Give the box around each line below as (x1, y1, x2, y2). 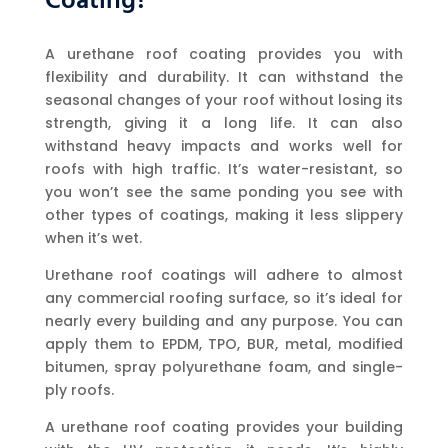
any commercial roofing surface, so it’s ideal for (44, 288, 404, 309)
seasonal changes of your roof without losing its (44, 90, 404, 111)
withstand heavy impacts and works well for (44, 136, 404, 157)
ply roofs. (44, 380, 114, 401)
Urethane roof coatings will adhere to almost (44, 265, 404, 286)
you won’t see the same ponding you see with (44, 182, 404, 203)
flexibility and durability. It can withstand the (44, 67, 404, 88)
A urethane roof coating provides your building (44, 417, 404, 438)
